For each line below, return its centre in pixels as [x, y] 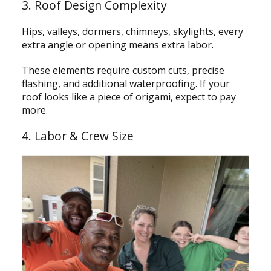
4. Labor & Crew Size [77, 136]
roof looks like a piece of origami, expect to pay [129, 97]
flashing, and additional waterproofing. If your [126, 84]
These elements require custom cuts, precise [123, 70]
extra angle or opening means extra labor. [119, 45]
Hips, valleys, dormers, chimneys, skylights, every [132, 32]
